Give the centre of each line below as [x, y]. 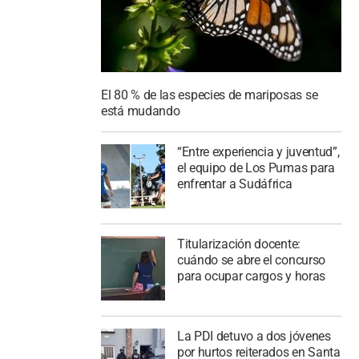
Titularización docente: [238, 244]
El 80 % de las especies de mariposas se [210, 95]
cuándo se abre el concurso [251, 260]
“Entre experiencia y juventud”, [258, 152]
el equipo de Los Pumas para [256, 168]
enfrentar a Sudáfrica [234, 184]
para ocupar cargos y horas [251, 276]
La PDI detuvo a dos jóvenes [254, 336]
